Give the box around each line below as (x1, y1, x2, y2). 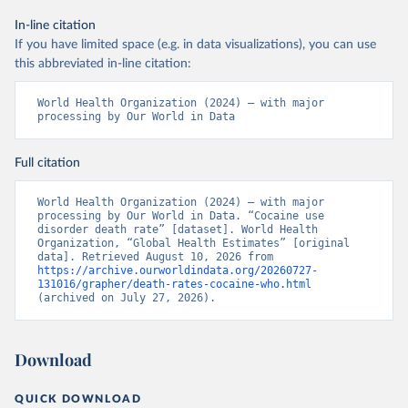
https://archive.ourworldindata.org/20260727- (37, 264, 318, 277)
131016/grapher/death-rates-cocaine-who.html (37, 278, 311, 291)
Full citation (15, 157, 80, 169)
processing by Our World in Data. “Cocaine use (37, 209, 324, 222)
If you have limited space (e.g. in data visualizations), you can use (15, 38, 376, 51)
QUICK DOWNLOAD (15, 393, 142, 404)
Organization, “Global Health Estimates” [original (37, 237, 350, 250)
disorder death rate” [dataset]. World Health (37, 223, 318, 236)
